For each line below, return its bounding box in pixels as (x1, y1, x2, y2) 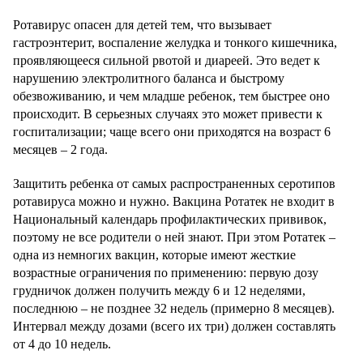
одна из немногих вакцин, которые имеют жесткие (13, 248, 296, 263)
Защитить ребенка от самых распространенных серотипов (13, 177, 335, 191)
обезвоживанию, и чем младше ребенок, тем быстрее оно (13, 89, 330, 104)
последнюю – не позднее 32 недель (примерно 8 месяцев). (13, 301, 335, 316)
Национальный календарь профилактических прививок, (13, 212, 327, 227)
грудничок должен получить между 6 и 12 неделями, (13, 284, 305, 298)
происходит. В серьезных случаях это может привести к (13, 107, 322, 122)
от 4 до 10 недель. (13, 337, 111, 352)
